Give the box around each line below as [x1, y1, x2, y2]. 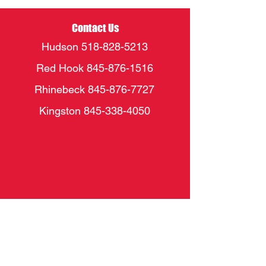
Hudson [41, 40, 81, 53]
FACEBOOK [71, 236, 119, 245]
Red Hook [36, 62, 87, 74]
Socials [77, 213, 113, 227]
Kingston [39, 104, 84, 117]
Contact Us [71, 21, 119, 34]
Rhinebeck [34, 83, 88, 96]
